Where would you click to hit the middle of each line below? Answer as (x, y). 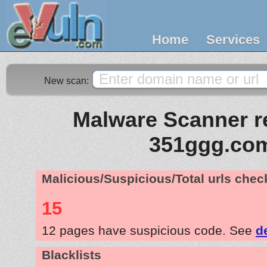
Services (233, 40)
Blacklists (72, 255)
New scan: (68, 81)
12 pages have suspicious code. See (149, 230)
